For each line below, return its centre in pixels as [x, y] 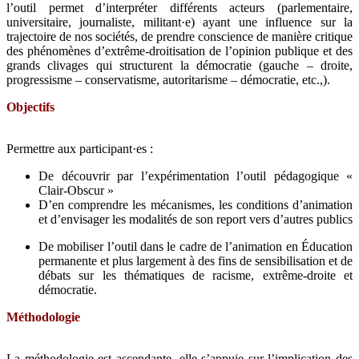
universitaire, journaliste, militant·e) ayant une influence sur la [179, 22]
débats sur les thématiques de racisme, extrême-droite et [196, 275]
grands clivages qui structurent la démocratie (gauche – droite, [179, 65]
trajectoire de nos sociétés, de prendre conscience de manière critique [179, 36]
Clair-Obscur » [76, 190]
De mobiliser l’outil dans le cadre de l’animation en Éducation [196, 246]
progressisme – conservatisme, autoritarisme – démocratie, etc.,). [168, 79]
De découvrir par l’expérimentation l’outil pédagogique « [196, 175]
